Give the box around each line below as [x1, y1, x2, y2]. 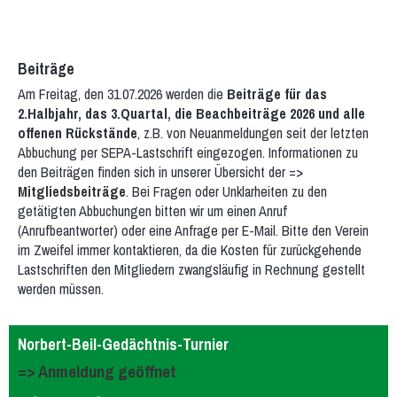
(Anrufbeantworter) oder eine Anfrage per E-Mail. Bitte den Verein [18, 221, 369, 240]
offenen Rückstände [18, 123, 137, 143]
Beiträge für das [227, 84, 327, 104]
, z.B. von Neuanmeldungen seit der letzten [137, 123, 369, 143]
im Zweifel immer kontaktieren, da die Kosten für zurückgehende [18, 240, 362, 260]
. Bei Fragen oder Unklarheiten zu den [126, 182, 327, 201]
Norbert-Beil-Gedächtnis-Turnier [18, 334, 229, 354]
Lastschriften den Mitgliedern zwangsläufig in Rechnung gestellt [18, 260, 365, 279]
